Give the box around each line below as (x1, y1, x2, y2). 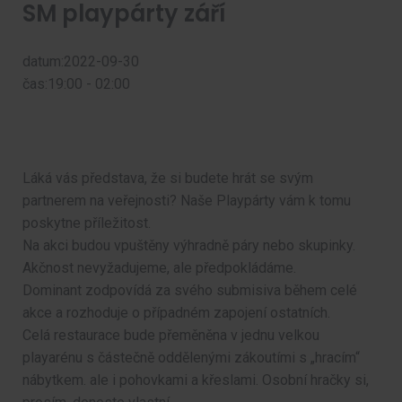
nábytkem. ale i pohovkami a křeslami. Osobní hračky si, (22, 371, 369, 389)
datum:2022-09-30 (22, 53, 139, 71)
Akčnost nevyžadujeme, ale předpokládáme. (22, 258, 296, 276)
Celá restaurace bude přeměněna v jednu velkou (22, 326, 319, 344)
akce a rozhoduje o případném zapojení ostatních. (22, 303, 330, 321)
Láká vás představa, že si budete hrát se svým (22, 169, 313, 187)
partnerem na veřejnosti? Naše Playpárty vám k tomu (22, 191, 351, 209)
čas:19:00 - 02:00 (22, 75, 130, 93)
